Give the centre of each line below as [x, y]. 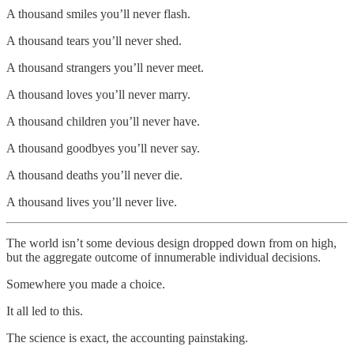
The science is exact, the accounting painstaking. [127, 337]
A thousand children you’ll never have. [103, 121]
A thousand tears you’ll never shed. [94, 40]
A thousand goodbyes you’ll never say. [103, 148]
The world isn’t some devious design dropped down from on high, [171, 243]
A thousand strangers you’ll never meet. [105, 67]
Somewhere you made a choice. [86, 284]
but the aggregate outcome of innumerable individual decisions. [164, 257]
